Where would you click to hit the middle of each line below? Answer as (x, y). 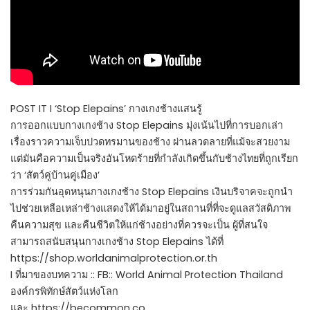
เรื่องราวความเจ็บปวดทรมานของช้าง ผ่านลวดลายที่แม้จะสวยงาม (150, 142)
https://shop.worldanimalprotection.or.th (114, 258)
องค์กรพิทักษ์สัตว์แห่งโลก (64, 291)
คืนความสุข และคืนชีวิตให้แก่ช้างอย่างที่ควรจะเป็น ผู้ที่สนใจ (139, 225)
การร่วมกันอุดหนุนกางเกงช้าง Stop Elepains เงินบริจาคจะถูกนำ (152, 191)
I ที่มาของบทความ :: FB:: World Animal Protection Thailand (147, 274)
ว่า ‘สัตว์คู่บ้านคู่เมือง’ (55, 175)
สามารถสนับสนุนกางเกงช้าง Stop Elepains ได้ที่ (117, 241)
